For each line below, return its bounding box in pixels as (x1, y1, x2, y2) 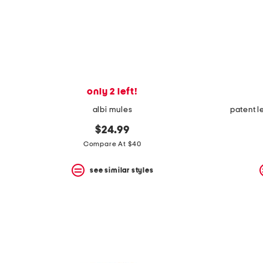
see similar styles (90, 166, 154, 174)
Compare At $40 (83, 140, 142, 148)
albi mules (92, 106, 133, 114)
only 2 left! (87, 87, 138, 97)
